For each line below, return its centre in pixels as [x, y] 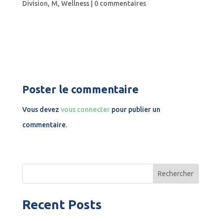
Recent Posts [62, 204]
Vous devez [41, 110]
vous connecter [85, 110]
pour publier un [135, 110]
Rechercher [176, 174]
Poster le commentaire [80, 89]
